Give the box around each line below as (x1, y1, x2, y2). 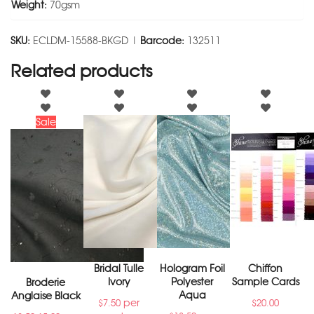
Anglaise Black (11, 289, 81, 303)
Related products (11, 60, 152, 82)
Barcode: (140, 34, 184, 48)
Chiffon (248, 262, 283, 275)
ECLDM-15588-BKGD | (30, 34, 140, 48)
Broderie (26, 276, 66, 289)
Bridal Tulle (94, 262, 144, 275)
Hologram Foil (159, 262, 225, 275)
